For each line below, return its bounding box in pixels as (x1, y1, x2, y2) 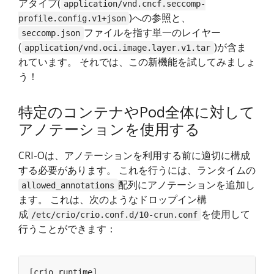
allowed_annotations (21, 180, 115, 190)
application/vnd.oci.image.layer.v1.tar (24, 43, 211, 53)
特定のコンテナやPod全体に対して (18, 102, 255, 122)
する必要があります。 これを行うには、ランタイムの (18, 163, 256, 177)
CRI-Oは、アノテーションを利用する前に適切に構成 (18, 148, 250, 162)
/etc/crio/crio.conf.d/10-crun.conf (31, 209, 198, 220)
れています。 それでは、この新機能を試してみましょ (18, 55, 256, 69)
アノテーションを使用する (18, 119, 200, 139)
